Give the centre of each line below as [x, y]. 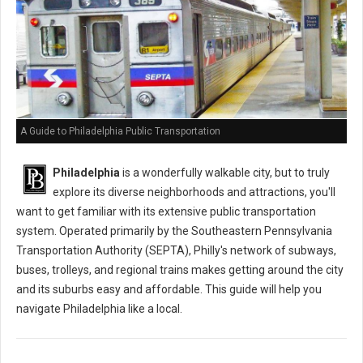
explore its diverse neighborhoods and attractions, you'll [194, 192]
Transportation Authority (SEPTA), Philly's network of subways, [176, 251]
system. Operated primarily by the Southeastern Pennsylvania [174, 231]
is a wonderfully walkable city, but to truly [225, 173]
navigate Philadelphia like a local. [99, 309]
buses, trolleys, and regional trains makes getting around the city [180, 270]
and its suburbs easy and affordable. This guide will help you [169, 290]
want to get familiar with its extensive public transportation [166, 212]
